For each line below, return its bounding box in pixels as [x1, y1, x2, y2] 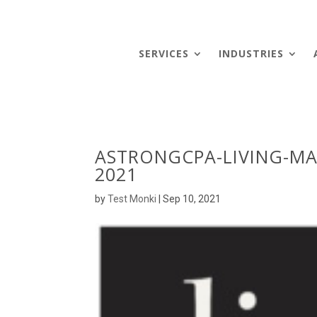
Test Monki [108, 192, 157, 204]
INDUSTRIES [219, 46, 284, 60]
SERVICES [139, 46, 190, 60]
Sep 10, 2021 [163, 192, 221, 204]
